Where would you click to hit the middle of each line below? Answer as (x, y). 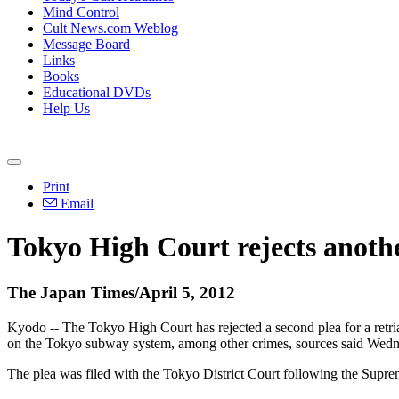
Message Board (86, 44)
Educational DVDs (97, 92)
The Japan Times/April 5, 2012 (121, 292)
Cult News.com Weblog (110, 28)
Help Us (66, 108)
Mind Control (81, 12)
